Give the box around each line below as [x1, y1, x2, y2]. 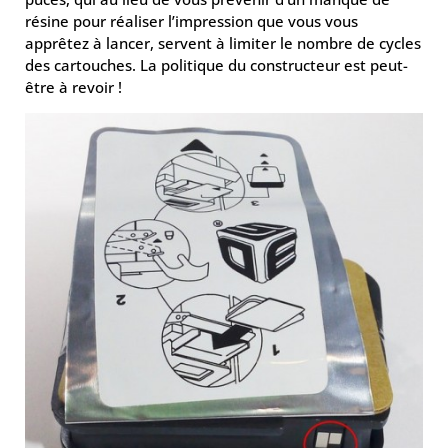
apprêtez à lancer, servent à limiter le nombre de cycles [25, 33, 421, 53]
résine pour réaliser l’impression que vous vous [25, 11, 358, 31]
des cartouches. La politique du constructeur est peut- [25, 55, 408, 75]
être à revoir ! [25, 77, 122, 97]
